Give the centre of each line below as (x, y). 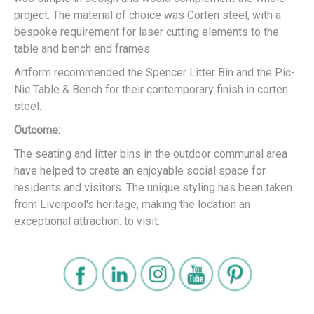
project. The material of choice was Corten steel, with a (148, 15)
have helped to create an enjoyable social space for (140, 170)
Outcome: (37, 130)
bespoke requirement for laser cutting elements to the (146, 32)
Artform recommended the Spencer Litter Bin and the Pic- (155, 72)
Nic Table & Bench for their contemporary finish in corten (151, 89)
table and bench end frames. (83, 48)
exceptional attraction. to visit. (87, 221)
